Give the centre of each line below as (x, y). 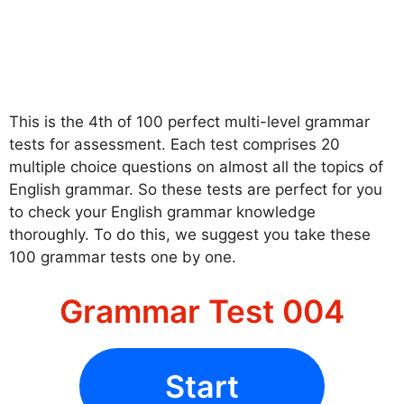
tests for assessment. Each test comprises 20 (174, 145)
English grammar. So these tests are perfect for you (196, 190)
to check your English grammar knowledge (162, 212)
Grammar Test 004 (202, 311)
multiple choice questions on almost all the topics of (196, 167)
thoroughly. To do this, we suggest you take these (190, 235)
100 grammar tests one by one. (123, 257)
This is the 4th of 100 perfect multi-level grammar (189, 122)
